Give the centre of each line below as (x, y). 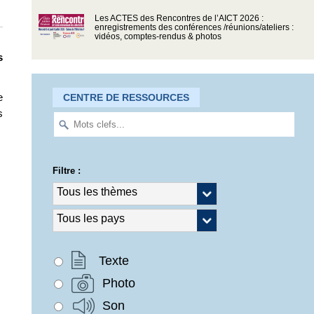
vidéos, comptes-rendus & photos (158, 37)
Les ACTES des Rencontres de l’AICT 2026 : (179, 19)
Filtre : (66, 170)
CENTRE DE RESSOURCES (126, 98)
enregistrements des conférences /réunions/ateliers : (194, 28)
